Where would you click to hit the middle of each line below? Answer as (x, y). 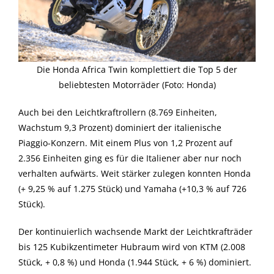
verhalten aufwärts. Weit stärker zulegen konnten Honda (135, 174)
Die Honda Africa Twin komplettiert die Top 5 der (137, 70)
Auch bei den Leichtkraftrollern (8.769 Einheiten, (118, 113)
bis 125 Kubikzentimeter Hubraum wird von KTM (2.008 (132, 247)
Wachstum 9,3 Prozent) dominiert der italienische (120, 128)
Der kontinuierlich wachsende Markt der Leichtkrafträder (135, 232)
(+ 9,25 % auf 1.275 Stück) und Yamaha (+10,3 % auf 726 (132, 189)
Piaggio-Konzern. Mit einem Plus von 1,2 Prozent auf (125, 143)
